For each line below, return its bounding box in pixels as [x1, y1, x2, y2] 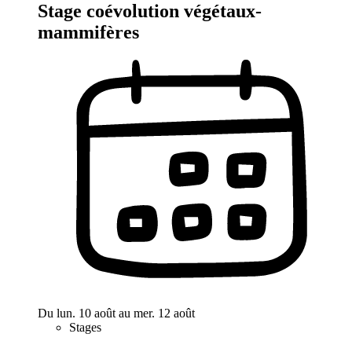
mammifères [38, 22, 139, 43]
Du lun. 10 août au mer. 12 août [38, 306, 195, 320]
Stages [69, 320, 101, 334]
